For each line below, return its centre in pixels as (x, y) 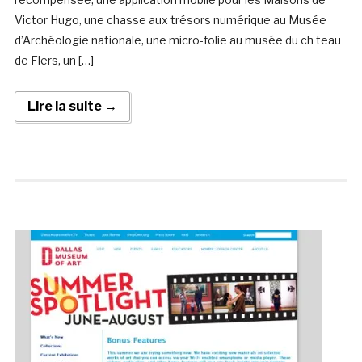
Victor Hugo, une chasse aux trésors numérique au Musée (170, 20)
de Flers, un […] (54, 61)
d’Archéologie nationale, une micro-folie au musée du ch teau (177, 40)
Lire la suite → (72, 107)
